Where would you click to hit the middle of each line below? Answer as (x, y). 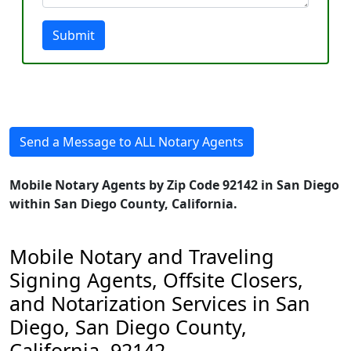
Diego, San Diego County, (128, 327)
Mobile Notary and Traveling (142, 256)
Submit (74, 35)
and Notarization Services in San (160, 303)
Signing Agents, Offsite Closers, (156, 280)
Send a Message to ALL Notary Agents (132, 142)
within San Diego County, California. (123, 204)
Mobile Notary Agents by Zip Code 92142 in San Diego (174, 185)
